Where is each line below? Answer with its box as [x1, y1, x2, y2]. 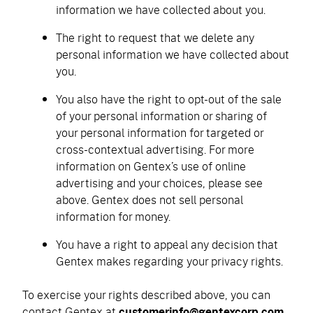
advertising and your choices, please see [56, 175, 263, 191]
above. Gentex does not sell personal [56, 191, 243, 208]
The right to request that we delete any [56, 29, 254, 45]
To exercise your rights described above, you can [22, 286, 270, 303]
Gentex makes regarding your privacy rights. [56, 253, 286, 269]
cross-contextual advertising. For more [56, 141, 254, 157]
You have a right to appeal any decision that [56, 236, 278, 252]
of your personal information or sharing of [56, 108, 267, 124]
